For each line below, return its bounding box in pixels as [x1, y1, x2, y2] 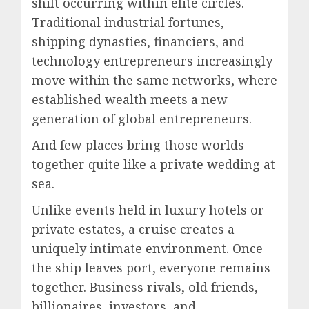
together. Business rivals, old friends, [32, 278, 258, 295]
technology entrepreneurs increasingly [32, 52, 272, 69]
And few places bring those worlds [32, 136, 244, 153]
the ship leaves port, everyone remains [32, 259, 270, 276]
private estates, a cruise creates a [32, 220, 235, 237]
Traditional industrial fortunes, [32, 13, 224, 30]
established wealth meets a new [32, 90, 228, 108]
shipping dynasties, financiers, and [32, 32, 245, 50]
